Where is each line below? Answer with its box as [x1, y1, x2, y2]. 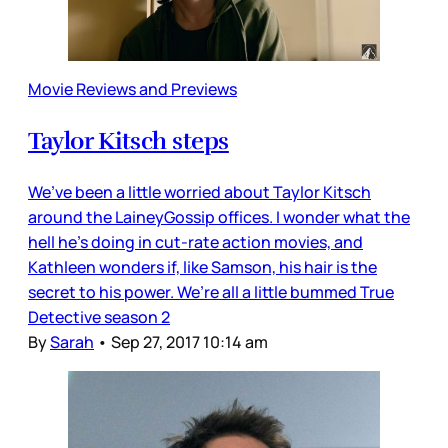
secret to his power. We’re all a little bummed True [28, 281, 394, 304]
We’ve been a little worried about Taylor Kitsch [28, 181, 371, 204]
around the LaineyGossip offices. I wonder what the [28, 206, 410, 229]
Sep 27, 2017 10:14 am [111, 331, 268, 354]
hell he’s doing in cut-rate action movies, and [28, 231, 363, 254]
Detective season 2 [28, 306, 170, 329]
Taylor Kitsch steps [28, 126, 229, 157]
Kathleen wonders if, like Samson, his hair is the [28, 256, 377, 279]
